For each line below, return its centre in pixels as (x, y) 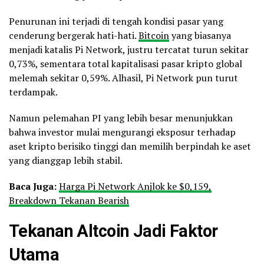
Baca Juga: (34, 186)
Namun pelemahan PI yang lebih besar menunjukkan (121, 118)
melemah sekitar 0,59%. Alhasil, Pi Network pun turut (123, 77)
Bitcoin (154, 35)
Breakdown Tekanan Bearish (69, 200)
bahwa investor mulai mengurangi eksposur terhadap (122, 132)
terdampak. (33, 92)
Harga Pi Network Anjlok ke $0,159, (135, 186)
